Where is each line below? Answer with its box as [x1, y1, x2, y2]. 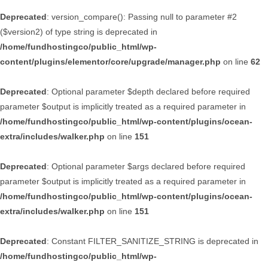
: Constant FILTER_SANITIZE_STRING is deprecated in [47, 236, 258, 246]
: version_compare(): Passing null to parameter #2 [47, 12, 237, 22]
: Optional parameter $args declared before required [47, 162, 245, 171]
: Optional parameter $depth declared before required [47, 87, 250, 96]
